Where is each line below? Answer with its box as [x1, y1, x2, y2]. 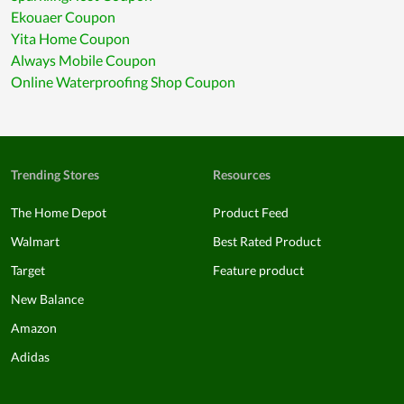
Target [11, 262, 45, 279]
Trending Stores [11, 167, 99, 183]
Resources [213, 167, 271, 183]
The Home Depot [11, 205, 106, 221]
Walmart [11, 234, 60, 250]
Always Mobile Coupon [11, 51, 156, 69]
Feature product [213, 262, 304, 279]
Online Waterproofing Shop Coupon [11, 73, 235, 91]
